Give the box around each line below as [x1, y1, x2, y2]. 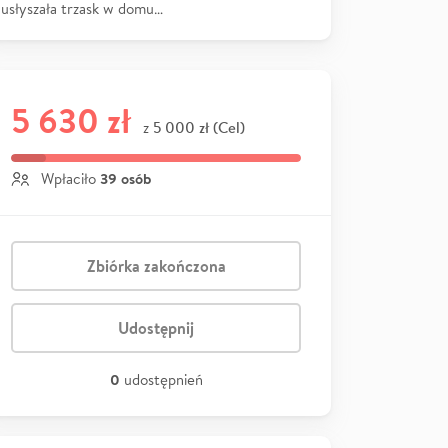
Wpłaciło [37, 168, 100, 188]
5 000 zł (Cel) [153, 116, 245, 138]
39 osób [100, 167, 151, 189]
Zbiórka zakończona [86, 254, 226, 277]
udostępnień [123, 369, 203, 389]
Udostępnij [118, 316, 194, 339]
